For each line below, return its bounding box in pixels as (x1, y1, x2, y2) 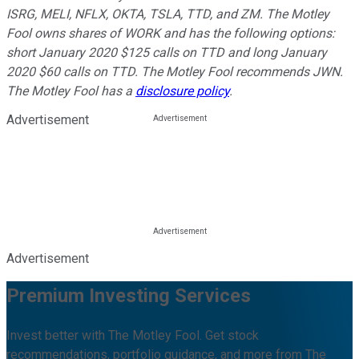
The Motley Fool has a (6, 83, 135, 99)
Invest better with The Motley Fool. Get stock (6, 327, 259, 343)
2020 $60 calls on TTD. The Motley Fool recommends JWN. (6, 63, 343, 79)
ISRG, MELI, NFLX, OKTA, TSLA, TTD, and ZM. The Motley (6, 6, 329, 22)
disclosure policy (135, 83, 229, 99)
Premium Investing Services (6, 284, 251, 307)
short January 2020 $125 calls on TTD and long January (6, 44, 327, 60)
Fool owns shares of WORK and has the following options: (6, 25, 335, 41)
